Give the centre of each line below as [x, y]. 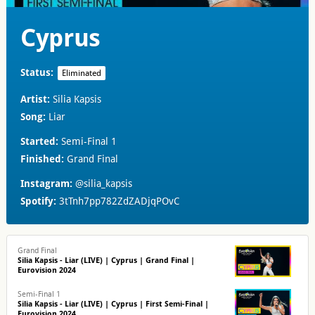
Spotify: [38, 201]
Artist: [35, 99]
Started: [40, 141]
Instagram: [46, 184]
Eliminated [81, 73]
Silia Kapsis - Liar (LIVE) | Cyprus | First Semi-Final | [113, 304]
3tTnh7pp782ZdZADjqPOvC [119, 201]
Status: [37, 72]
